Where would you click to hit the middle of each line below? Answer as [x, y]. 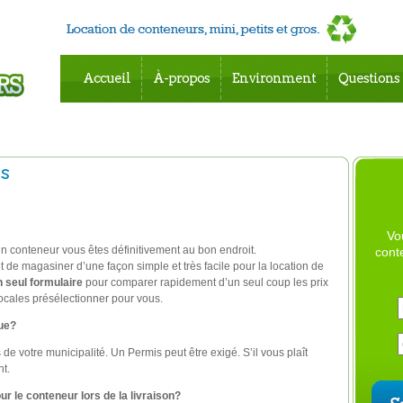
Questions [369, 78]
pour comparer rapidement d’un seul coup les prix [206, 282]
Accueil [107, 78]
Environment [274, 78]
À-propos [181, 78]
